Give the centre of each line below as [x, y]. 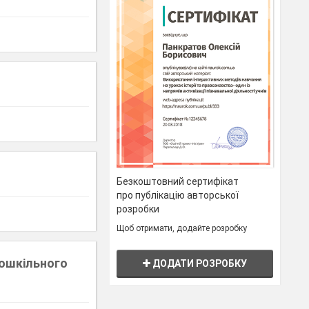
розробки [138, 209]
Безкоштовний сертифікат [178, 182]
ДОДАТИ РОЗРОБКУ [199, 264]
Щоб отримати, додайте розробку [182, 229]
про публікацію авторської [178, 196]
